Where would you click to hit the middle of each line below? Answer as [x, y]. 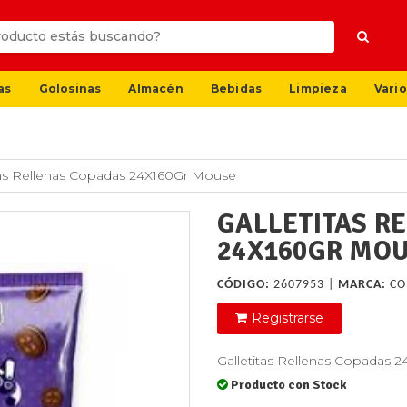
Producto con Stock [289, 385]
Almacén [156, 88]
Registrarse [288, 318]
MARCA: [362, 285]
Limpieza [318, 88]
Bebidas [236, 88]
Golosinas [70, 88]
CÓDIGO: [243, 285]
